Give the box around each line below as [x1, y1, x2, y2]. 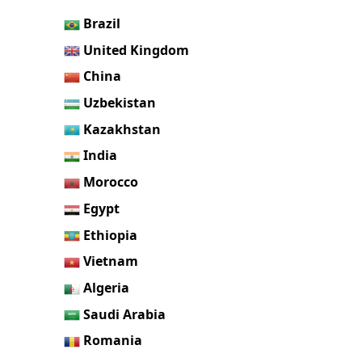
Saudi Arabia [83, 305, 166, 323]
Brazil [83, 14, 121, 32]
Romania [83, 331, 143, 350]
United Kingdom [83, 40, 190, 59]
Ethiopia [83, 225, 138, 244]
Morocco [83, 173, 139, 192]
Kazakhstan [83, 120, 162, 138]
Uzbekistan [83, 93, 157, 112]
